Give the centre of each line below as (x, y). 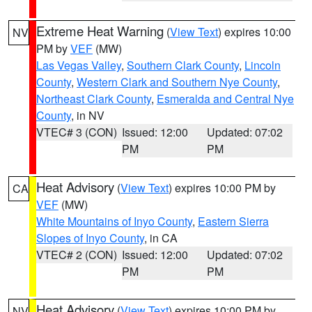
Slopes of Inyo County (90, 238)
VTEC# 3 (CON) (77, 132)
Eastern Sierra (233, 221)
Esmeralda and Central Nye (225, 99)
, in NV (88, 115)
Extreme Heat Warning (100, 31)
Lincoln (263, 65)
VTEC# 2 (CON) (77, 255)
